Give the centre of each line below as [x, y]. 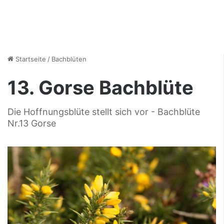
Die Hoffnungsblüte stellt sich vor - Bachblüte [104, 112]
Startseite [30, 59]
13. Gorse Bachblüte [100, 87]
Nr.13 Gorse [32, 123]
